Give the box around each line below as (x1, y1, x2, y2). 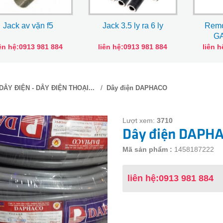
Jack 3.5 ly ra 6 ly (102, 21, 163, 30)
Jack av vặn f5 (3, 21, 53, 30)
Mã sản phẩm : (122, 145, 172, 154)
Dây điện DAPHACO (106, 84, 167, 92)
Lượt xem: (122, 116, 157, 125)
